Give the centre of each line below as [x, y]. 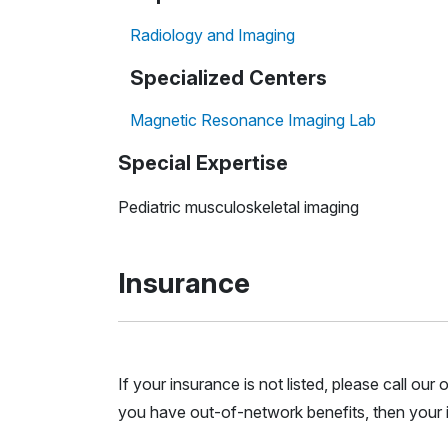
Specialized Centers [228, 77]
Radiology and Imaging [212, 34]
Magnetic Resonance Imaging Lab [253, 119]
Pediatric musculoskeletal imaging [238, 206]
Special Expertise [203, 162]
